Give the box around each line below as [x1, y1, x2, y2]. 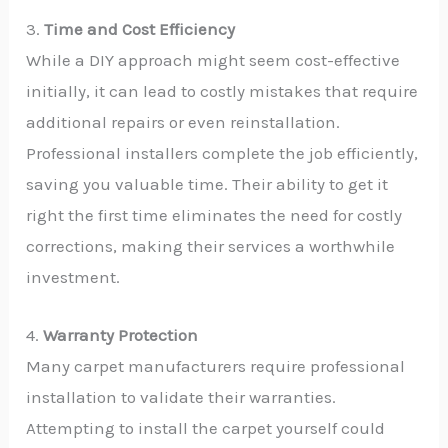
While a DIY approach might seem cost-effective [26, 50, 401, 71]
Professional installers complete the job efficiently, [26, 143, 419, 164]
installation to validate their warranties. [26, 387, 337, 408]
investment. [26, 267, 121, 288]
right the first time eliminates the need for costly [26, 205, 403, 226]
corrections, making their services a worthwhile [26, 236, 396, 257]
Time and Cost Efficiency [44, 19, 236, 40]
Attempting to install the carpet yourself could [26, 418, 386, 439]
